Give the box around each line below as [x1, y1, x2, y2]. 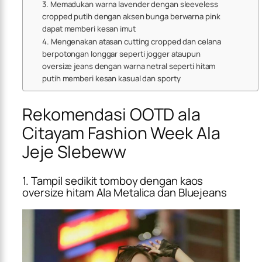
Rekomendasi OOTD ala [22, 102, 201, 126]
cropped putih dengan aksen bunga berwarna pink [42, 11, 220, 22]
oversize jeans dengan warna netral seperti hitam [42, 60, 216, 71]
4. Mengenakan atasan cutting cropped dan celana [42, 36, 221, 47]
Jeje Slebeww [22, 140, 126, 163]
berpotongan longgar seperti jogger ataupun [42, 48, 201, 59]
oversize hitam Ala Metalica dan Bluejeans [22, 185, 227, 201]
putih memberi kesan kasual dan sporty [42, 73, 181, 84]
